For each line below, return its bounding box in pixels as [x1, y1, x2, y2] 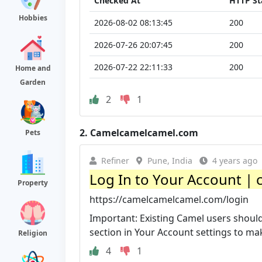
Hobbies [18, 13, 47, 23]
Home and [15, 63, 51, 73]
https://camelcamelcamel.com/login [89, 192, 249, 206]
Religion [18, 228, 47, 238]
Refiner [101, 154, 129, 166]
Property [18, 178, 48, 188]
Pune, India [147, 154, 192, 166]
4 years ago [212, 154, 257, 166]
